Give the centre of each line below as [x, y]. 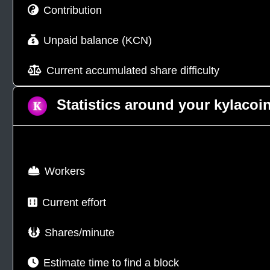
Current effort [74, 202]
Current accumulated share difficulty [133, 71]
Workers [65, 171]
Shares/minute [80, 233]
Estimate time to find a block [111, 263]
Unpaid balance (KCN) [98, 40]
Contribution [73, 10]
